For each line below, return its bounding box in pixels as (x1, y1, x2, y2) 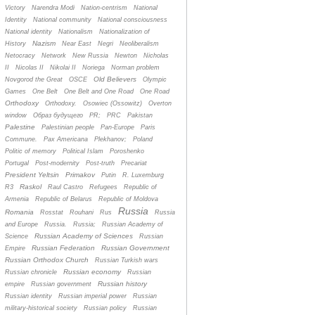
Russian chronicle (5, 269, 57, 276)
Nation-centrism (81, 4, 127, 12)
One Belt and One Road (64, 88, 134, 96)
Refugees (89, 184, 117, 191)
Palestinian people (41, 124, 94, 131)
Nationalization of (99, 28, 150, 36)
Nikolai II (50, 64, 76, 72)
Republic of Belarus (35, 195, 92, 203)
